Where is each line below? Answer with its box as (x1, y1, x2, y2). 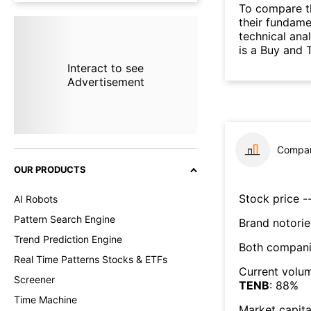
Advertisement (67, 75, 144, 89)
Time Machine (14, 294, 77, 305)
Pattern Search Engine (14, 213, 115, 225)
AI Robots (14, 193, 58, 205)
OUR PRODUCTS (14, 164, 86, 175)
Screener (14, 274, 55, 285)
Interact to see (67, 61, 144, 75)
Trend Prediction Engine (14, 233, 122, 245)
